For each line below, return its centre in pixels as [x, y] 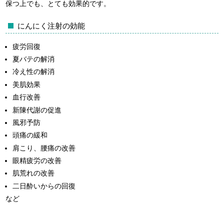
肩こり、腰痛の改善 [44, 148]
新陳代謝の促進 [37, 110]
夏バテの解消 [34, 59]
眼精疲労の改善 [37, 161]
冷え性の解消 [34, 72]
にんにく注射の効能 [51, 26]
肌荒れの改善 [34, 173]
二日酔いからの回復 [44, 186]
